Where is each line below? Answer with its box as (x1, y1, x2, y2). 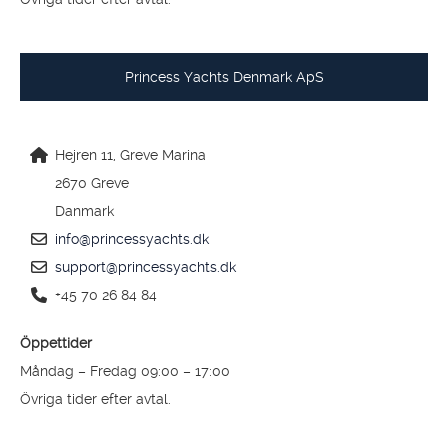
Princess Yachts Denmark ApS (124, 69, 324, 85)
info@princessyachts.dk (55, 231, 209, 247)
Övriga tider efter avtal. (20, 391, 171, 407)
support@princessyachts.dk (55, 259, 236, 275)
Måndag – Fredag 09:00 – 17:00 (20, 363, 230, 379)
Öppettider (20, 335, 92, 351)
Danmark (55, 203, 114, 219)
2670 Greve (55, 175, 129, 191)
